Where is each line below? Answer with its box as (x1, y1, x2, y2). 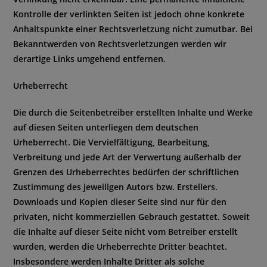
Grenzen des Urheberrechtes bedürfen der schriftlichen (13, 166, 240, 178)
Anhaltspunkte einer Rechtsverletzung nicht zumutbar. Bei (13, 23, 253, 35)
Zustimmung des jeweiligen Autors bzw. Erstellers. (13, 181, 218, 193)
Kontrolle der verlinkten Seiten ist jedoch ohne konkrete (13, 8, 245, 20)
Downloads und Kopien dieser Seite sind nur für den (13, 196, 227, 207)
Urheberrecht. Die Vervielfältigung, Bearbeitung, (13, 136, 210, 148)
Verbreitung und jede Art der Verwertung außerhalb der (13, 151, 242, 163)
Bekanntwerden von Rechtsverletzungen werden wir (13, 38, 227, 49)
